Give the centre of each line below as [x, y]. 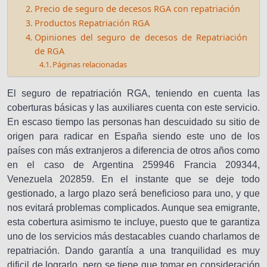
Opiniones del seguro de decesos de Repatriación [141, 37]
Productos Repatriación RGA [92, 23]
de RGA [49, 51]
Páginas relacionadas [90, 64]
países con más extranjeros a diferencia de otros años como [133, 150]
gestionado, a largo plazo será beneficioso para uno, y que [133, 193]
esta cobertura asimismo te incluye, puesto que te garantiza [133, 222]
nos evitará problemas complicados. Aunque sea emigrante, [133, 208]
